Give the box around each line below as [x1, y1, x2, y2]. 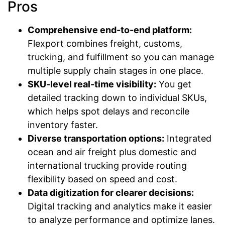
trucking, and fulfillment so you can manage [28, 52, 214, 63]
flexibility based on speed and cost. [28, 174, 177, 185]
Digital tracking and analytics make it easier [28, 201, 212, 212]
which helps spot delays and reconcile [28, 106, 189, 117]
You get [156, 79, 191, 90]
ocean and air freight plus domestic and [28, 147, 196, 158]
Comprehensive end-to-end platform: [28, 25, 192, 36]
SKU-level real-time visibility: [28, 79, 156, 90]
